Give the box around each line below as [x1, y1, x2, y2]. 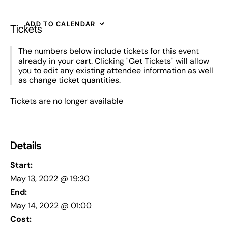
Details [10, 139, 41, 152]
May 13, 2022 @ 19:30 [10, 173, 90, 184]
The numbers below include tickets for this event [18, 45, 199, 56]
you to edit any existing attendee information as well [18, 65, 213, 76]
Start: [10, 159, 33, 170]
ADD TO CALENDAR [25, 19, 96, 28]
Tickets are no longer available [10, 95, 123, 106]
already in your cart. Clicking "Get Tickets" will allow [18, 55, 209, 66]
